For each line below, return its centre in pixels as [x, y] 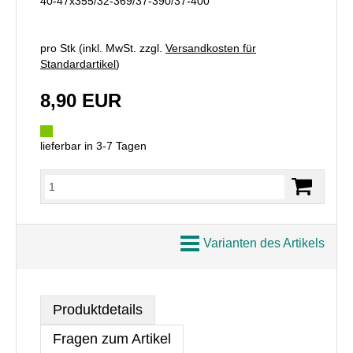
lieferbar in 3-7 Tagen [93, 146]
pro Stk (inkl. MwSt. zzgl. [103, 48]
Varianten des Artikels [264, 243]
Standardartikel [78, 64]
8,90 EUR [81, 100]
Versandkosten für [211, 48]
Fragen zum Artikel [112, 339]
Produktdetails [98, 310]
